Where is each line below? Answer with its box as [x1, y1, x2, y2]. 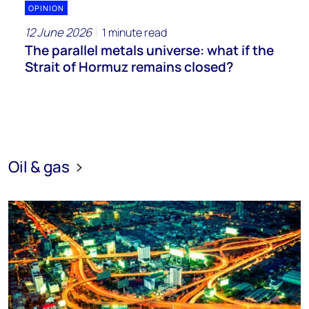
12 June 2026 [25, 23, 92, 40]
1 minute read [102, 24, 167, 40]
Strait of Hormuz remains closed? [25, 57, 233, 76]
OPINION [28, 2, 64, 13]
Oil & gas [8, 155, 72, 177]
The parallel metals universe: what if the [25, 41, 274, 59]
